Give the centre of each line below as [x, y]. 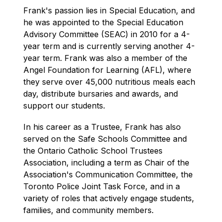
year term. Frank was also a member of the [106, 58]
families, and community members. [89, 210]
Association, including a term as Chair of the [107, 163]
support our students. [64, 106]
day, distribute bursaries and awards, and [101, 94]
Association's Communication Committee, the [108, 174]
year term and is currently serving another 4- [109, 46]
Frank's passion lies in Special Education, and [109, 10]
